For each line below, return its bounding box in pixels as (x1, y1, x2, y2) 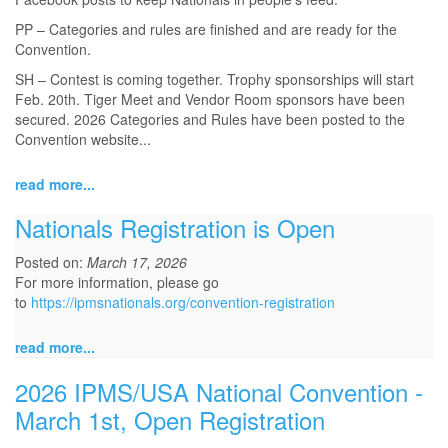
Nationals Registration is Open (15, 210, 335, 246)
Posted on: (15, 252, 87, 273)
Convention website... (15, 129, 151, 150)
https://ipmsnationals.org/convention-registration (31, 292, 335, 313)
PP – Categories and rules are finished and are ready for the (15, 19, 397, 40)
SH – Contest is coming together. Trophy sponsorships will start (15, 69, 414, 90)
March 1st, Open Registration (15, 402, 325, 438)
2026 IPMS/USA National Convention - (15, 374, 423, 410)
